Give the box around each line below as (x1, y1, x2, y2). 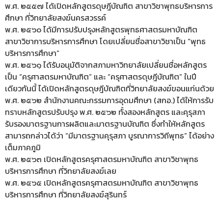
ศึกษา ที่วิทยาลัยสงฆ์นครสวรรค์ (5, 11, 106, 24)
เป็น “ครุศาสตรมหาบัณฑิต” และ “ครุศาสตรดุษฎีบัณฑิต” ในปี (5, 70, 196, 82)
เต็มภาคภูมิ (5, 141, 41, 153)
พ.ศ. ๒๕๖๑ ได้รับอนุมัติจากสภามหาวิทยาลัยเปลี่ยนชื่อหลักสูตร (5, 58, 207, 71)
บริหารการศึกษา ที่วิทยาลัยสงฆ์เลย (5, 165, 116, 177)
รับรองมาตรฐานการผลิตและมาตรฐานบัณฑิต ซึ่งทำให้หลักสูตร (5, 117, 205, 130)
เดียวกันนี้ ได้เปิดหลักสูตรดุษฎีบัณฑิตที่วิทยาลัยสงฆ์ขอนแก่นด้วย (5, 82, 214, 94)
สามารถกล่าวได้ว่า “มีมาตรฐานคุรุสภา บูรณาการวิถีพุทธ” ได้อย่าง (5, 129, 214, 141)
